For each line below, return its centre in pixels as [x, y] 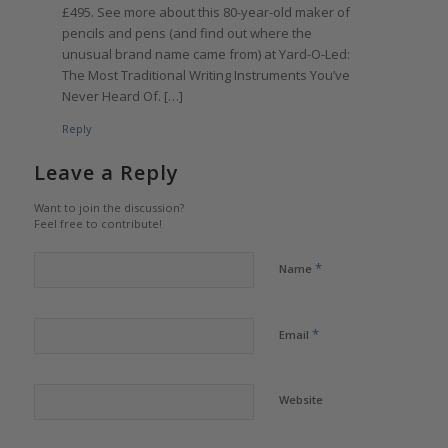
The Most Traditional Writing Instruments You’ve [205, 74]
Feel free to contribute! [97, 224]
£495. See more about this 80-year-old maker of [205, 11]
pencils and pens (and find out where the [186, 32]
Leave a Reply [106, 173]
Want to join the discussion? [108, 208]
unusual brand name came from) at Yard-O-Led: [205, 53]
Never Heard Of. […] [122, 95]
